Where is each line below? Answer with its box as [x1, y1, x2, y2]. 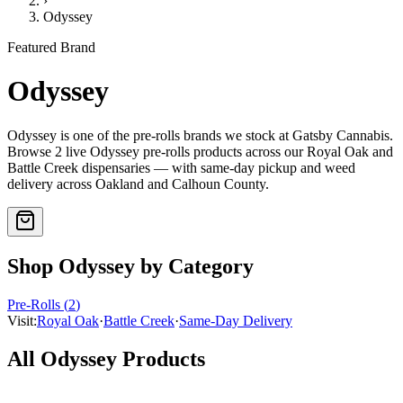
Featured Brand [7, 40, 95, 55]
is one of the [57, 127, 133, 143]
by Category [135, 254, 254, 278]
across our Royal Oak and [242, 143, 393, 159]
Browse [7, 143, 55, 159]
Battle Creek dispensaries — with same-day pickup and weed [7, 159, 355, 175]
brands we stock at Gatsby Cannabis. [180, 127, 393, 143]
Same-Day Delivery [179, 312, 292, 328]
